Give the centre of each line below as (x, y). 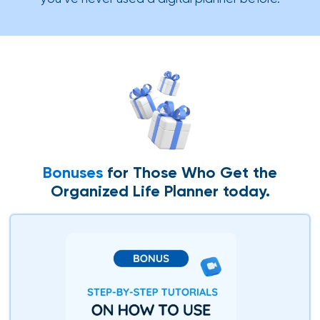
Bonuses (73, 173)
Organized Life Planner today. (160, 191)
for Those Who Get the (190, 173)
